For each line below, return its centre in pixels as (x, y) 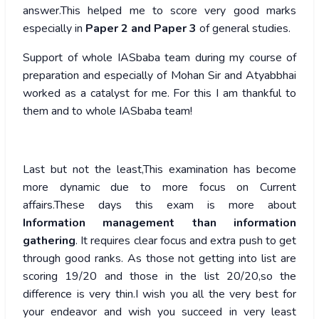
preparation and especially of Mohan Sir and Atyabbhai (159, 76)
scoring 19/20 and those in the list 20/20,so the (159, 277)
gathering (49, 241)
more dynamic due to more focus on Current (159, 188)
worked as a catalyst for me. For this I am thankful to (159, 94)
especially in (54, 29)
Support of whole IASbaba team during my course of (159, 58)
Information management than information (159, 223)
